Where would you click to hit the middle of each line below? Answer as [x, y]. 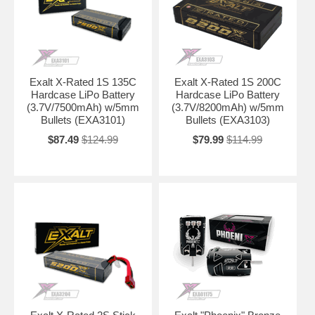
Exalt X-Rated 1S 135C [83, 82]
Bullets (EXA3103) [227, 120]
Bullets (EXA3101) [83, 120]
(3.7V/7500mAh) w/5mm [83, 107]
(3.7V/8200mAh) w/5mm [227, 107]
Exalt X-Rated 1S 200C [227, 82]
